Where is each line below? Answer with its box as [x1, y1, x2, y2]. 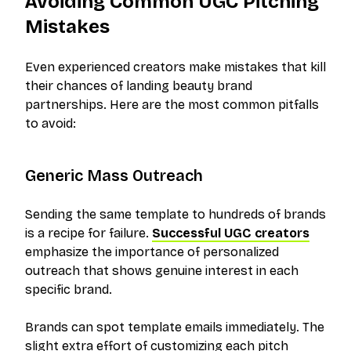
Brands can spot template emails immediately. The [25, 320, 324, 335]
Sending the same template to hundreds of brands [25, 207, 326, 223]
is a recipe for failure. [25, 226, 152, 241]
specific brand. [25, 282, 112, 298]
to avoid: [25, 116, 76, 132]
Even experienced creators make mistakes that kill [25, 60, 326, 75]
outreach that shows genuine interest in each [25, 263, 299, 279]
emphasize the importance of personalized [25, 244, 279, 260]
